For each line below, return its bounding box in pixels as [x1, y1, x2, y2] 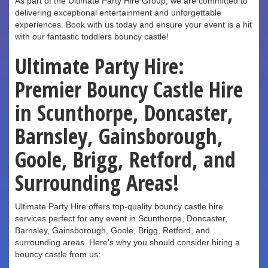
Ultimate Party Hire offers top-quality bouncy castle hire [15, 202, 223, 212]
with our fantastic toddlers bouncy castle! [15, 32, 169, 42]
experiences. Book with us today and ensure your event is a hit [15, 20, 252, 30]
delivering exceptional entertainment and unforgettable [15, 8, 221, 18]
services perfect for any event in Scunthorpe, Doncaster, [15, 214, 227, 224]
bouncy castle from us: [15, 249, 100, 260]
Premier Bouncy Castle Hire [15, 75, 243, 105]
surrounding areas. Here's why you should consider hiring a [15, 237, 240, 248]
